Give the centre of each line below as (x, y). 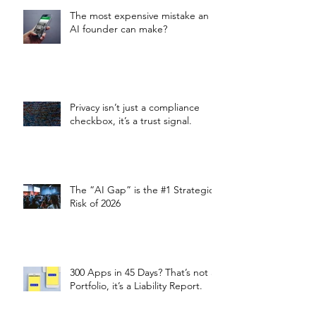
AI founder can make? (120, 29)
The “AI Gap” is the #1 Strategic (142, 189)
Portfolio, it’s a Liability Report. (136, 285)
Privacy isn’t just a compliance (135, 107)
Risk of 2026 (95, 203)
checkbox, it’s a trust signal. (132, 120)
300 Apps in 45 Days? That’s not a (143, 272)
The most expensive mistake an (139, 15)
